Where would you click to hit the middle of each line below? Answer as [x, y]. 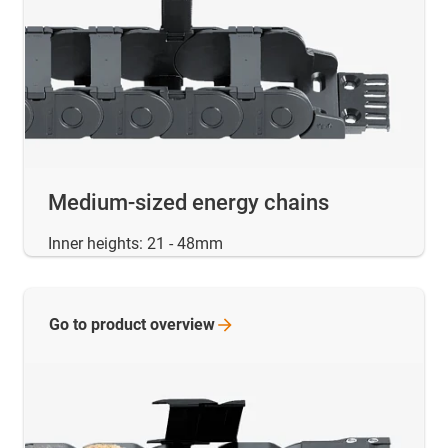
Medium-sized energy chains [188, 203]
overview [182, 325]
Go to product [99, 325]
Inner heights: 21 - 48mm [135, 244]
